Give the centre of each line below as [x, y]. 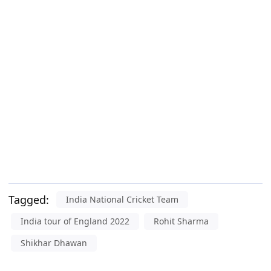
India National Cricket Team [122, 200]
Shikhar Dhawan [54, 243]
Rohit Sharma [181, 221]
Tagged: [29, 200]
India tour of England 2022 [75, 221]
